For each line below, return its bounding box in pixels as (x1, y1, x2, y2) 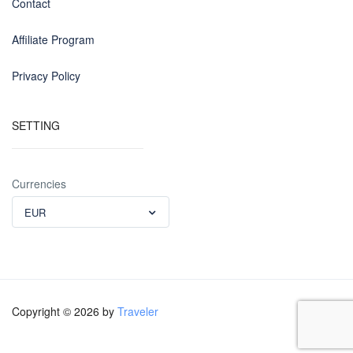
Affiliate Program (12, 31, 95, 47)
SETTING (12, 117, 60, 133)
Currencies (12, 175, 66, 191)
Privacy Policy (12, 67, 80, 84)
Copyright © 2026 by (12, 303, 117, 319)
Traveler (117, 303, 158, 319)
